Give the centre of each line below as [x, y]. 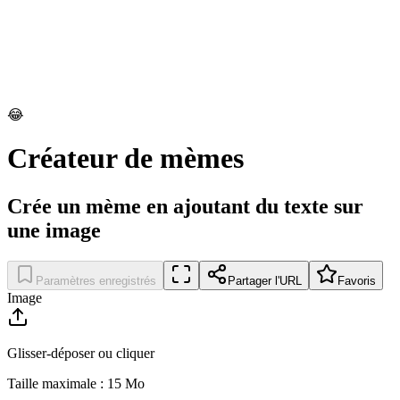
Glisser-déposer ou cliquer [81, 353]
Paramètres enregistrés [96, 280]
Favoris [357, 280]
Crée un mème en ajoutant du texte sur [185, 206]
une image [54, 230]
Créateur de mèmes [125, 158]
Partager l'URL [265, 280]
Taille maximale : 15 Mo [76, 383]
